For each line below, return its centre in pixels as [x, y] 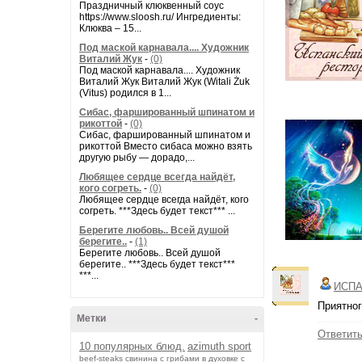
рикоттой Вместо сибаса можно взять [166, 146]
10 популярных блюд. [132, 346]
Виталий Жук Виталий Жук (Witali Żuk [164, 82]
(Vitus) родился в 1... [125, 93]
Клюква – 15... [110, 28]
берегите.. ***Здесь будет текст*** [157, 264]
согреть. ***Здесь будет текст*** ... [157, 211]
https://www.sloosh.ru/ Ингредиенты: [160, 17]
